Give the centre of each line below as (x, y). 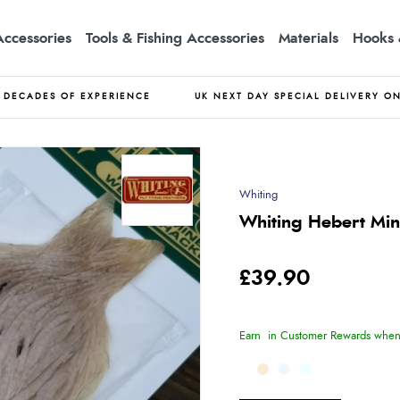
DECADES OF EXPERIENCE (77, 96)
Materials (308, 38)
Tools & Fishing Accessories (175, 38)
